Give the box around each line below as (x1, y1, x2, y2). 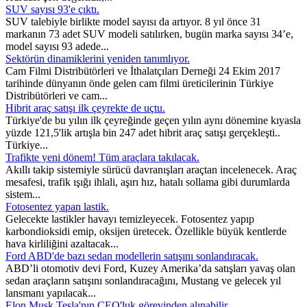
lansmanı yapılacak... (5, 286, 96, 299)
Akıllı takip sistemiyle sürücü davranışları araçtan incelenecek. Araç (5, 163, 297, 175)
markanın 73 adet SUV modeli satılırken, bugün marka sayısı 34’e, (5, 27, 293, 40)
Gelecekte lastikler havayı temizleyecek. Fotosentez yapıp (5, 212, 254, 225)
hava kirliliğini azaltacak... (5, 237, 119, 249)
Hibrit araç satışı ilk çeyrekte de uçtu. (5, 101, 165, 114)
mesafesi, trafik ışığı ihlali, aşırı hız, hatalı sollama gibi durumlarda (5, 175, 290, 188)
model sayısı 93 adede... (5, 40, 109, 52)
